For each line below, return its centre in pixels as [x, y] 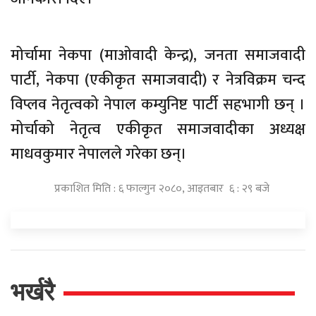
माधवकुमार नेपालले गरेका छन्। [99, 154]
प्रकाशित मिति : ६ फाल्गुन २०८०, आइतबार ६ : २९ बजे [162, 189]
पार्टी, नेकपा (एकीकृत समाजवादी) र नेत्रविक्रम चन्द [158, 80]
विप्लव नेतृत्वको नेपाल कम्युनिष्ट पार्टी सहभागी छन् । [158, 105]
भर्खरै [32, 292]
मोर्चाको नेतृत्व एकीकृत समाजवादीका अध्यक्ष [158, 130]
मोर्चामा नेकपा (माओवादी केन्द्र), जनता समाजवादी [158, 56]
